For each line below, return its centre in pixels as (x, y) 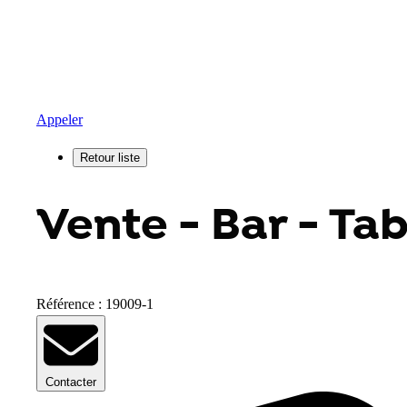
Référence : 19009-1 (95, 303)
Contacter (71, 382)
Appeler (60, 119)
